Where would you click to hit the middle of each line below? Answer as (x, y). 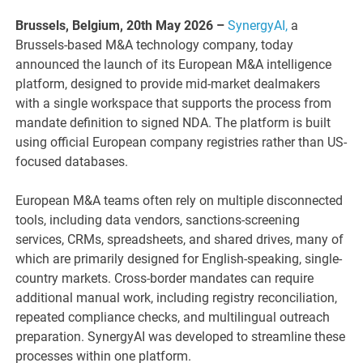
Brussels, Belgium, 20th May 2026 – (122, 26)
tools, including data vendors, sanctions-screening (158, 220)
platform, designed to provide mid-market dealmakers (168, 84)
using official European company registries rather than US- (181, 143)
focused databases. (72, 162)
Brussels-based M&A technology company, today (155, 45)
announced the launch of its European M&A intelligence (174, 65)
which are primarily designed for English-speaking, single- (179, 259)
